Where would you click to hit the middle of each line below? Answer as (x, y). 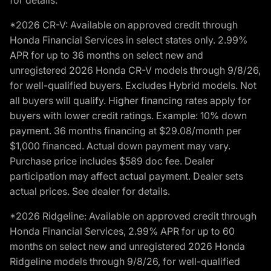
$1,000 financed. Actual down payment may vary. (120, 146)
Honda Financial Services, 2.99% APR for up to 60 (122, 231)
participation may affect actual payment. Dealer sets (126, 176)
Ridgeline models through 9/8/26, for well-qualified (125, 261)
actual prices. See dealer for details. (90, 191)
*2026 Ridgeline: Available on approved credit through (133, 216)
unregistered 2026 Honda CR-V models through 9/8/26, (135, 70)
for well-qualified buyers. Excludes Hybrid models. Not (133, 85)
